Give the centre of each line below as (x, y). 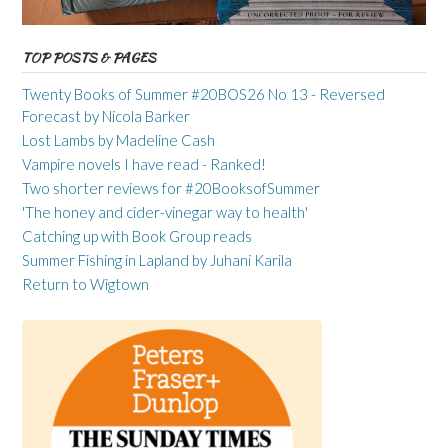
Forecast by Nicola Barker (106, 115)
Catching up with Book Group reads (137, 235)
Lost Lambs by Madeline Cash (118, 139)
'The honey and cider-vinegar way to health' (165, 211)
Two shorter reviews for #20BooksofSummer (171, 187)
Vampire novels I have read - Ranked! (144, 163)
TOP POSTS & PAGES (89, 57)
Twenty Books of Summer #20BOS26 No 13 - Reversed (203, 93)
